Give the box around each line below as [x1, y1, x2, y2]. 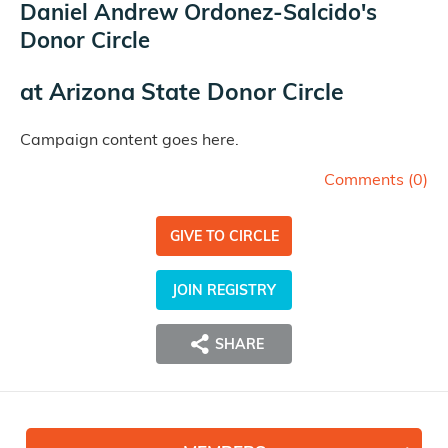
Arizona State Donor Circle [49, 77, 344, 107]
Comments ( [324, 169, 413, 190]
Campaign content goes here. [20, 129, 239, 150]
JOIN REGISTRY [172, 281, 276, 300]
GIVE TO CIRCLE [169, 227, 279, 246]
